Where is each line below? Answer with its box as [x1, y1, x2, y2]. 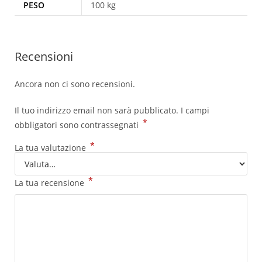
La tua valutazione [15, 142, 88, 154]
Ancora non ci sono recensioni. [15, 78, 135, 90]
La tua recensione [15, 177, 87, 189]
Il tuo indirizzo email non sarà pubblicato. [15, 105, 178, 116]
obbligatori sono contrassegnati [15, 119, 141, 131]
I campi [181, 105, 209, 116]
